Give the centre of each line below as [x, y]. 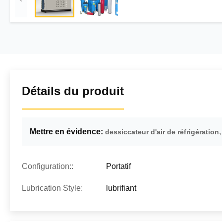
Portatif [118, 166]
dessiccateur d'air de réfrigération [162, 132]
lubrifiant [121, 188]
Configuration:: [48, 166]
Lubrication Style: [52, 188]
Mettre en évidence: [66, 132]
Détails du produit [73, 91]
